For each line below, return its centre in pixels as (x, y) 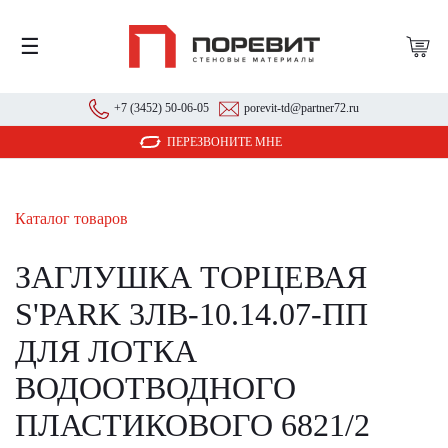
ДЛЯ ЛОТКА (106, 351)
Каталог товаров (71, 218)
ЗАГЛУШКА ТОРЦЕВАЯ (191, 277)
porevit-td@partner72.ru (301, 108)
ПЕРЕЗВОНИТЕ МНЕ (224, 142)
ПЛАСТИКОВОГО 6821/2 (192, 425)
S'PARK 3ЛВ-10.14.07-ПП (191, 314)
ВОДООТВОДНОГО (155, 388)
